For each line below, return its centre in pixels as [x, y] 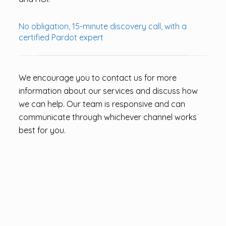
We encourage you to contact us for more [97, 78]
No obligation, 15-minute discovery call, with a [102, 26]
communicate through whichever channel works [107, 117]
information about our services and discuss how [108, 91]
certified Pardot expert [61, 37]
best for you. [42, 130]
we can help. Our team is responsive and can [102, 104]
